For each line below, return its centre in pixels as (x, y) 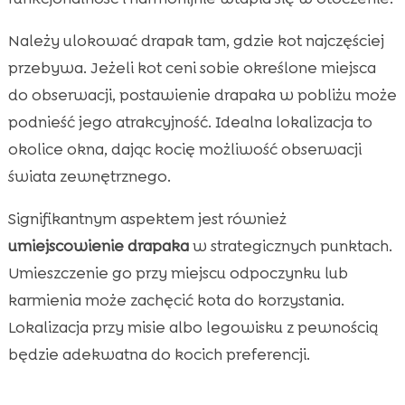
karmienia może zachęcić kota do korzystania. (176, 300)
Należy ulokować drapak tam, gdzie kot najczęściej (196, 40)
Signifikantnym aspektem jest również (147, 218)
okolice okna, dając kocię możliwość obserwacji (184, 149)
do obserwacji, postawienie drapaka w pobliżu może (202, 94)
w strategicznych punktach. (290, 245)
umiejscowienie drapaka (98, 245)
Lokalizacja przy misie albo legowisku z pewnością (193, 327)
